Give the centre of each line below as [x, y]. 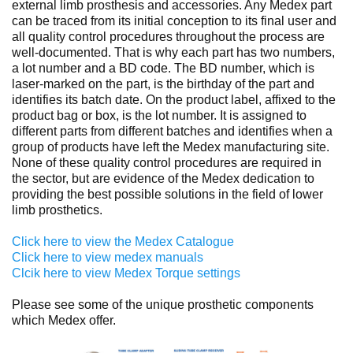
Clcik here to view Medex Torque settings [126, 273]
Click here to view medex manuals [108, 257]
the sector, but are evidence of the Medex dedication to [163, 178]
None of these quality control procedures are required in [167, 162]
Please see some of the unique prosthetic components [163, 304]
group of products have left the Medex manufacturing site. [171, 147]
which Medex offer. [64, 320]
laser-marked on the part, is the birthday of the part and [163, 84]
